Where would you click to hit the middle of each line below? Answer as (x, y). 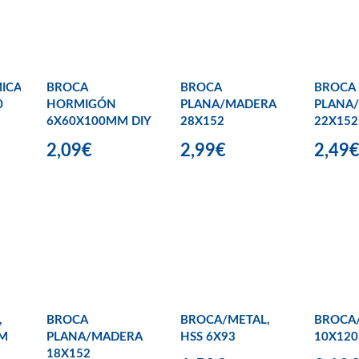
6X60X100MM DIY (99, 121)
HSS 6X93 (208, 337)
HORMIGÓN (81, 104)
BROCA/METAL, (225, 321)
